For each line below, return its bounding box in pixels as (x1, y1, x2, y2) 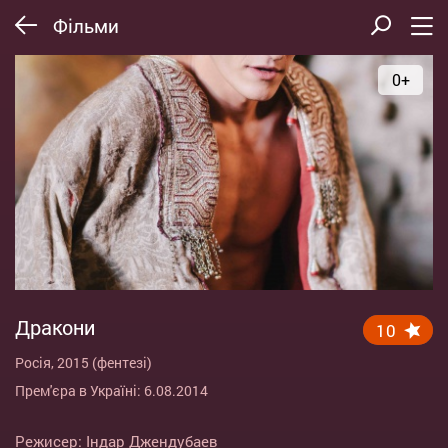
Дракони (15, 314, 95, 341)
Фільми (53, 12, 119, 38)
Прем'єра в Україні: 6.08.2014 (15, 381, 208, 401)
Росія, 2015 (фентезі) (15, 353, 152, 373)
